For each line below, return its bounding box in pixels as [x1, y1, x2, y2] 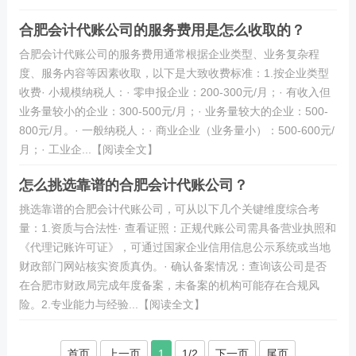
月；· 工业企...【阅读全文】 [18, 143, 158, 156]
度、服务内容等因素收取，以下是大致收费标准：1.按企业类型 [18, 67, 329, 79]
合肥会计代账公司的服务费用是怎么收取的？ [18, 22, 305, 38]
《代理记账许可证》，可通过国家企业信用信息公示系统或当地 [18, 241, 331, 253]
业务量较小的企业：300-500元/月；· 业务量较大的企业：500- [18, 105, 328, 118]
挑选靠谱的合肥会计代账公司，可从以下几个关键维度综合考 [18, 203, 319, 215]
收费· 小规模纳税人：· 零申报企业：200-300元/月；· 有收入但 [18, 86, 331, 99]
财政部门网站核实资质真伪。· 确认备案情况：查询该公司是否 [18, 260, 327, 273]
